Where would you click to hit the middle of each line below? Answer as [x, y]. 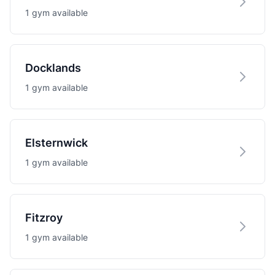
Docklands [53, 68]
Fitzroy [44, 218]
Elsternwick [56, 143]
